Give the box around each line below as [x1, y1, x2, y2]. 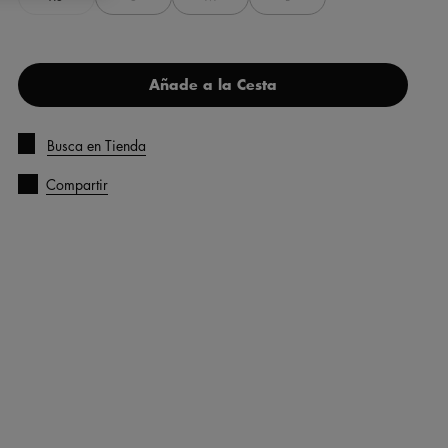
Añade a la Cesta [148, 74, 277, 96]
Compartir [45, 173, 108, 194]
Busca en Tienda [46, 135, 146, 156]
